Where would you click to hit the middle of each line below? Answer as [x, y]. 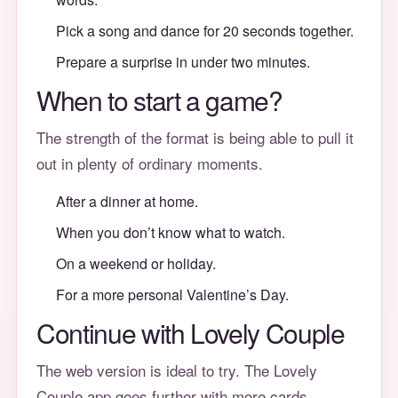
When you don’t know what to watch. [171, 232]
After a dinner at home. [127, 201]
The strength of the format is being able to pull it [195, 137]
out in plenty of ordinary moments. [150, 163]
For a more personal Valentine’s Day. [172, 295]
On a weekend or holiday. [136, 263]
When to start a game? [159, 100]
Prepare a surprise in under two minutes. [183, 62]
